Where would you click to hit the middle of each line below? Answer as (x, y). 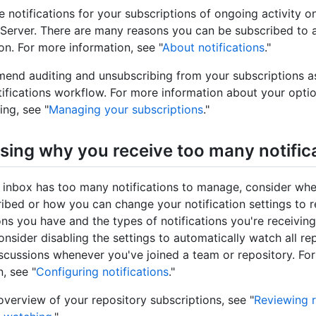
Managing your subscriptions (126, 109)
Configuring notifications (102, 272)
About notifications (213, 47)
